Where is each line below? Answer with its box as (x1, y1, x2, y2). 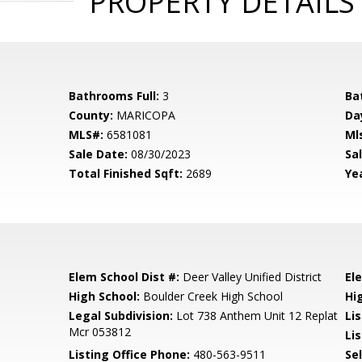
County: (69, 107, 114, 123)
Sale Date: (69, 146, 128, 162)
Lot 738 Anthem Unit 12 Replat (173, 308, 339, 323)
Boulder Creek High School (140, 288, 284, 304)
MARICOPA (113, 107, 176, 123)
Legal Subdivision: (69, 308, 174, 323)
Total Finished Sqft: (69, 166, 183, 181)
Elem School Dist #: (69, 269, 180, 284)
